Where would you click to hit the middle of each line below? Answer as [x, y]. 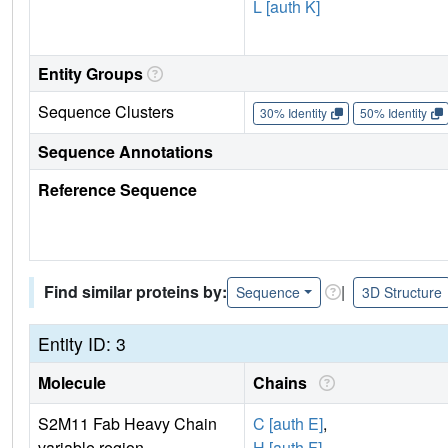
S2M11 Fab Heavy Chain [127, 423]
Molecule [72, 382]
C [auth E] [288, 423]
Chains [284, 382]
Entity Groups [90, 73]
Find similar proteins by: [135, 292]
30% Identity [293, 113]
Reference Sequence [117, 189]
